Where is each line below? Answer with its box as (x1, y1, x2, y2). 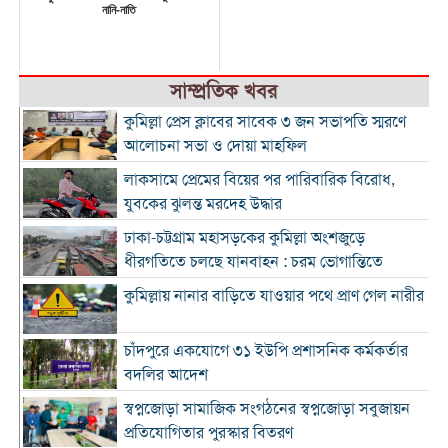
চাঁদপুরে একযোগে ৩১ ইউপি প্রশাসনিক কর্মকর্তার (123, 340, 408, 361)
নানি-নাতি (102, 2, 137, 17)
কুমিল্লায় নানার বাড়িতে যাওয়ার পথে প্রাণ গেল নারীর (123, 285, 424, 306)
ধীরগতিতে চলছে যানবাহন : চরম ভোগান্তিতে (123, 251, 383, 272)
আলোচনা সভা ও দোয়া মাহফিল (123, 135, 307, 156)
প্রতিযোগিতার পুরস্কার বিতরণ (123, 422, 293, 443)
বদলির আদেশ (123, 364, 208, 385)
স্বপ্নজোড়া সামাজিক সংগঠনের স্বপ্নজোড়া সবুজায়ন (123, 398, 410, 419)
